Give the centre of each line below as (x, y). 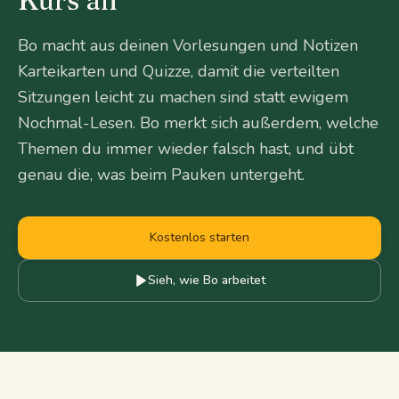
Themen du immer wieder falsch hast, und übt (186, 149)
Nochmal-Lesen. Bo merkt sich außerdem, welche (198, 123)
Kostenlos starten (199, 237)
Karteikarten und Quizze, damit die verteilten (179, 71)
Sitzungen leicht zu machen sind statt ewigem (183, 97)
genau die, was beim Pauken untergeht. (161, 175)
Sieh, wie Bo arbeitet (207, 280)
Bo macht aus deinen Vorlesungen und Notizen (188, 45)
